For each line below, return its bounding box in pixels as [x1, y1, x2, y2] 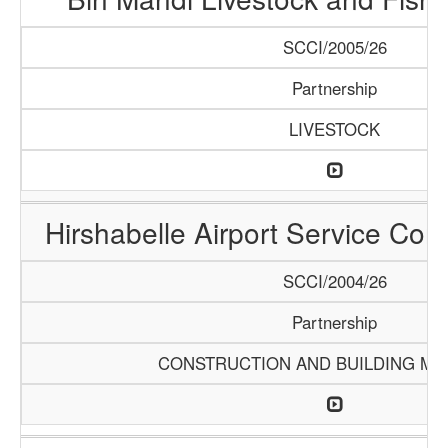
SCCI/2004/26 [282, 269, 387, 293]
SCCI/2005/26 [282, 35, 387, 59]
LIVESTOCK [289, 117, 380, 141]
